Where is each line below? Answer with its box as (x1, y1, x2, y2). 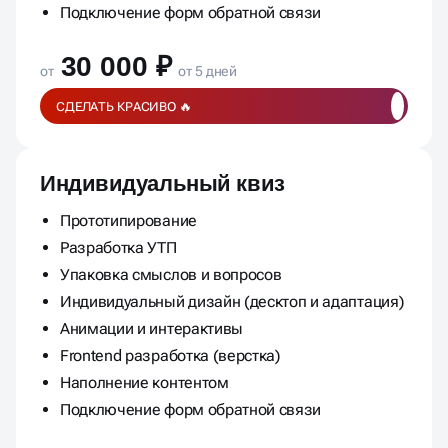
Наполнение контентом (60, 373, 229, 393)
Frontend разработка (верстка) (60, 346, 281, 366)
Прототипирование (60, 211, 197, 231)
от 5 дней (175, 63, 238, 80)
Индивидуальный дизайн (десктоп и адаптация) (60, 292, 405, 312)
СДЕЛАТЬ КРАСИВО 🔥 (56, 98, 192, 114)
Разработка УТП (60, 238, 177, 258)
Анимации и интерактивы (60, 319, 243, 339)
